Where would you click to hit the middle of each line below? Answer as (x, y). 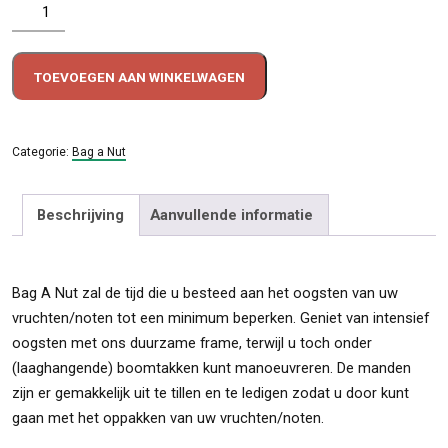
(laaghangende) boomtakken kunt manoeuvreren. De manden (211, 367)
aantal (31, 131)
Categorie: (42, 151)
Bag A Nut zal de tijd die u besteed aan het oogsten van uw (205, 292)
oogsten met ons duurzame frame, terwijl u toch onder (192, 342)
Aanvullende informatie (231, 214)
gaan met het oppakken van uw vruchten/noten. (168, 417)
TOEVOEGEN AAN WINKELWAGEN (139, 77)
